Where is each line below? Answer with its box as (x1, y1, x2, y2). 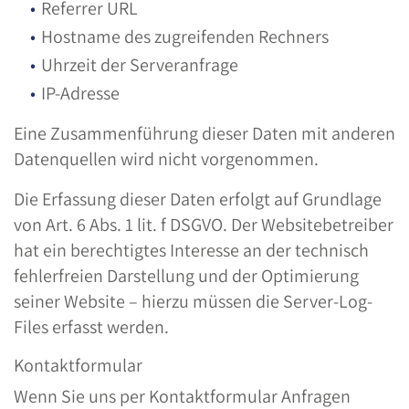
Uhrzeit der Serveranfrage (41, 53, 238, 77)
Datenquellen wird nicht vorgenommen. (14, 147, 319, 171)
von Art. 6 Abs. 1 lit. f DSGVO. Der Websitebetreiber (14, 213, 393, 236)
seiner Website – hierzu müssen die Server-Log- (14, 289, 372, 313)
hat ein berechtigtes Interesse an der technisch (14, 238, 369, 262)
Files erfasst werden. (14, 315, 169, 339)
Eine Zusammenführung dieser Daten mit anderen (14, 121, 395, 145)
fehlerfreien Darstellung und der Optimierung (14, 264, 359, 288)
